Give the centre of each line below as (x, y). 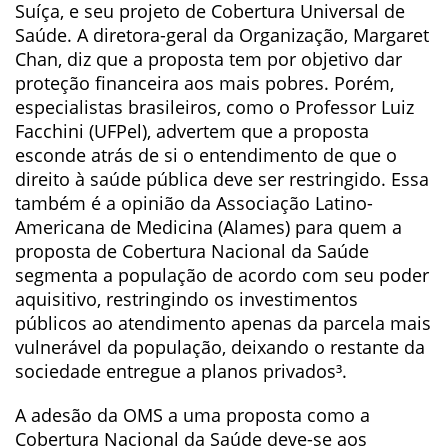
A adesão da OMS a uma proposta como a (192, 415)
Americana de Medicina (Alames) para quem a (208, 227)
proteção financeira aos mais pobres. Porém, (204, 83)
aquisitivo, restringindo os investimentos (186, 299)
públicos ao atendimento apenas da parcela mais (223, 323)
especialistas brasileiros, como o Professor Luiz (214, 107)
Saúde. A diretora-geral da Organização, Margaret (222, 35)
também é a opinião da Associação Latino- (194, 203)
